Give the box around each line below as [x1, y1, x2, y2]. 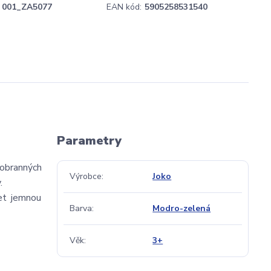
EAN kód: [106, 1, 142, 13]
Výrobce [69, 171, 102, 182]
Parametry [56, 132, 122, 149]
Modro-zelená [152, 203, 211, 214]
